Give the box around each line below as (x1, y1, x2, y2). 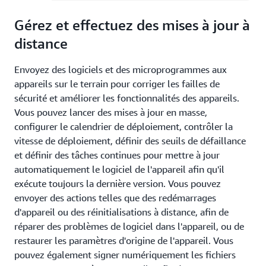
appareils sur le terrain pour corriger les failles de (14, 77, 220, 90)
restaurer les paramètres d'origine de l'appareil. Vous (14, 234, 233, 246)
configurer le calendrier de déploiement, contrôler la (14, 120, 233, 132)
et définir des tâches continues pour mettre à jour (14, 148, 220, 161)
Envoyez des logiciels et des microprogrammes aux (14, 63, 227, 75)
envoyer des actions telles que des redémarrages (14, 191, 216, 204)
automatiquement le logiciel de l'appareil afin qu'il (14, 163, 224, 175)
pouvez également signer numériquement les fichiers (14, 248, 236, 261)
